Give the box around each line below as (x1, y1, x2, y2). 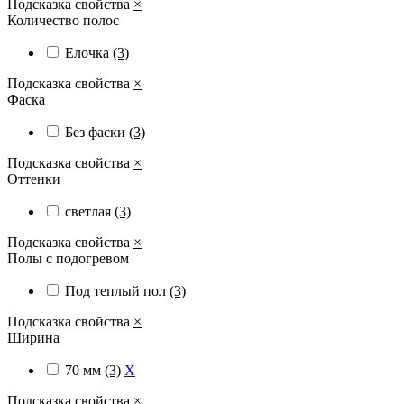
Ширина (7, 330, 60, 346)
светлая (65, 204, 115, 220)
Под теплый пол (65, 283, 170, 299)
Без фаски (65, 124, 129, 141)
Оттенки (7, 171, 60, 188)
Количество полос (7, 13, 119, 29)
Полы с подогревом (7, 251, 129, 267)
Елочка (65, 45, 113, 61)
